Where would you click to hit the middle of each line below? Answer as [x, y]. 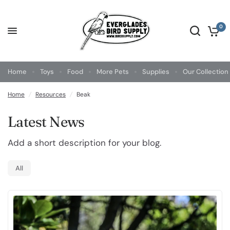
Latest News [46, 122]
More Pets [113, 72]
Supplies [156, 72]
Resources [51, 94]
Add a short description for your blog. [85, 143]
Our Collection [206, 72]
